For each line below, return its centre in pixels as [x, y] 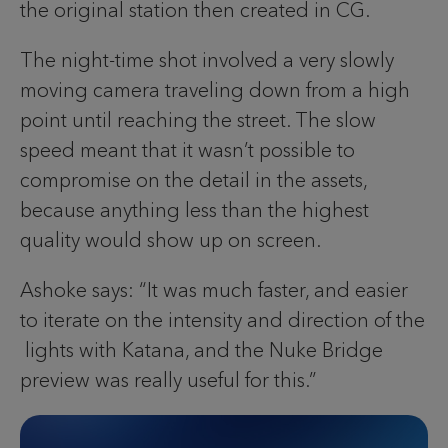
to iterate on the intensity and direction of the [222, 319]
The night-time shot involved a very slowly [207, 59]
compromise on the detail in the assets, [193, 179]
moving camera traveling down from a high [215, 89]
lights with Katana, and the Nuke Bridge [201, 349]
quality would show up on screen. [170, 239]
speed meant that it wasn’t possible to [187, 149]
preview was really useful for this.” [168, 379]
